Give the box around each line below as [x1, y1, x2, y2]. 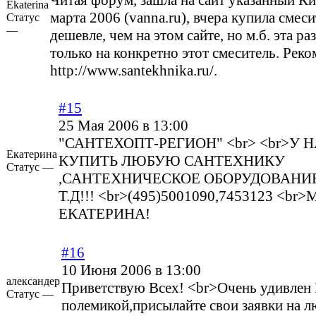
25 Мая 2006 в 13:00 [59, 117, 188, 135]
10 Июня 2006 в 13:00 [61, 262, 201, 279]
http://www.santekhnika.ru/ [50, 62, 214, 80]
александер [6, 275, 60, 288]
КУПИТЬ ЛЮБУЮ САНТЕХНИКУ [59, 152, 285, 170]
